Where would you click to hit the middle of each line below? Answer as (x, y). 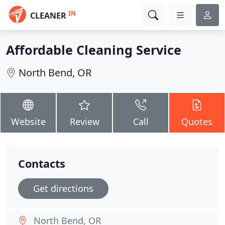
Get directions (63, 188)
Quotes (197, 122)
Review (84, 122)
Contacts (42, 163)
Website (28, 122)
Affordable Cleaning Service (94, 50)
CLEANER (48, 16)
